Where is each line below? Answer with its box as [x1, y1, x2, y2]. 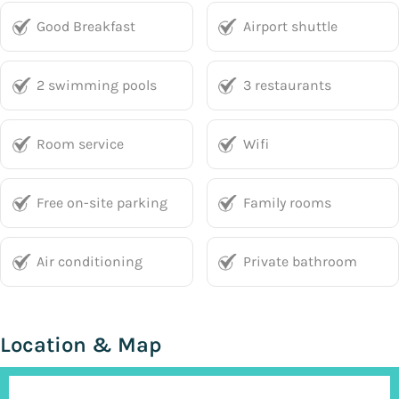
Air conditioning [37, 253, 142, 270]
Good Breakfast [37, 18, 135, 35]
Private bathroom [242, 253, 357, 270]
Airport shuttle [242, 18, 338, 35]
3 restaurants [242, 77, 331, 94]
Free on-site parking [37, 194, 167, 211]
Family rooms [242, 194, 331, 211]
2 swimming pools [37, 77, 157, 94]
